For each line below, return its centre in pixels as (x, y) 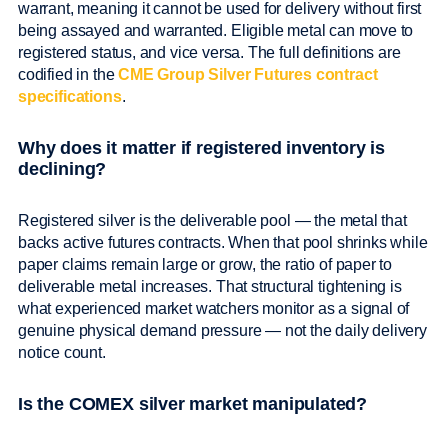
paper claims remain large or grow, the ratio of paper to (205, 265)
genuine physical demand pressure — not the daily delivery (222, 331)
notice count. (64, 353)
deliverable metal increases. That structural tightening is (210, 287)
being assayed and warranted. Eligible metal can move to (216, 31)
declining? (62, 169)
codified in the (68, 75)
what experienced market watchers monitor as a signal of (214, 309)
